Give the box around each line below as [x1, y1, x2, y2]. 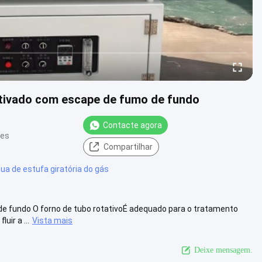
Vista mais [32, 215, 73, 225]
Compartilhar [104, 142, 153, 151]
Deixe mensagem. [194, 245, 253, 254]
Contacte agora [103, 120, 162, 130]
